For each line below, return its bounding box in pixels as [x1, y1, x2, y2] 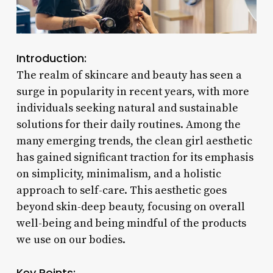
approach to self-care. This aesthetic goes [16, 183, 227, 197]
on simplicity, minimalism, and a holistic [16, 166, 221, 181]
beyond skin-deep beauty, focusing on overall [16, 199, 245, 214]
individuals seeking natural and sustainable [16, 101, 238, 115]
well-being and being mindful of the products [16, 216, 246, 230]
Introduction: [16, 50, 87, 66]
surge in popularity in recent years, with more [16, 84, 249, 99]
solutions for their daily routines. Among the [16, 117, 241, 132]
